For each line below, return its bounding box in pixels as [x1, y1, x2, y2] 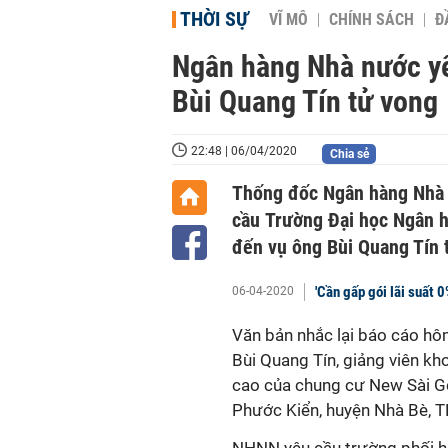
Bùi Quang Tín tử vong [172, 84, 438, 119]
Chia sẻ [329, 147, 369, 161]
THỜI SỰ [180, 7, 249, 31]
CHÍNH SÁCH [329, 11, 414, 29]
